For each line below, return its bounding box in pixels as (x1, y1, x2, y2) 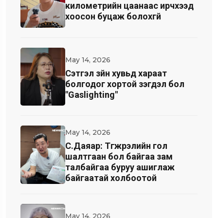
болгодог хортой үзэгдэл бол (65, 78, 184, 89)
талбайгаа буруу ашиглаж (65, 162, 175, 173)
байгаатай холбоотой (65, 173, 157, 183)
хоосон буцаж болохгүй (65, 11, 161, 22)
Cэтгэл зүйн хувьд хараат (65, 68, 167, 78)
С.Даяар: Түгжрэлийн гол (65, 141, 167, 151)
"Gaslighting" (65, 89, 118, 100)
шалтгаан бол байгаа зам (65, 151, 173, 162)
